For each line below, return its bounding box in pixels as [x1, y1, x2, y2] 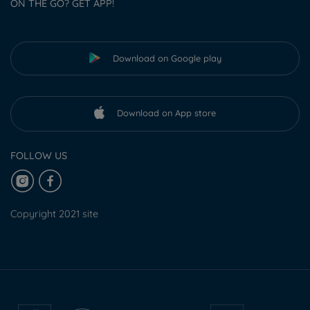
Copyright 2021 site [10, 208, 98, 221]
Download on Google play [112, 52, 221, 64]
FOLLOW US [10, 149, 67, 163]
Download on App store [117, 107, 216, 118]
